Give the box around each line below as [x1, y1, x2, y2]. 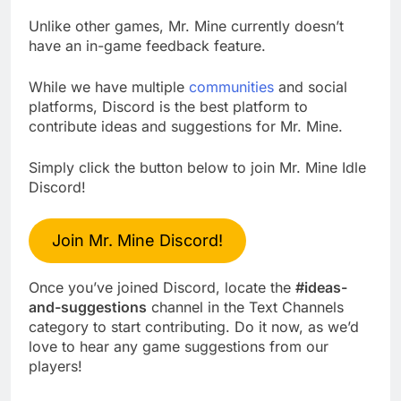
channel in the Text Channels [147, 297, 344, 316]
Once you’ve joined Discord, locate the [29, 277, 295, 296]
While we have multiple [29, 77, 189, 96]
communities [189, 77, 274, 96]
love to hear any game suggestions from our [29, 337, 328, 355]
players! [29, 356, 82, 375]
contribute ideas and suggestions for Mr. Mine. [29, 116, 343, 135]
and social [274, 77, 347, 96]
